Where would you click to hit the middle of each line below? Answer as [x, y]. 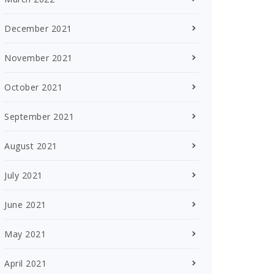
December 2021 [38, 28]
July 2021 [24, 175]
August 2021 [31, 146]
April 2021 [25, 263]
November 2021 [39, 57]
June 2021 [25, 204]
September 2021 [39, 116]
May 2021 [25, 234]
